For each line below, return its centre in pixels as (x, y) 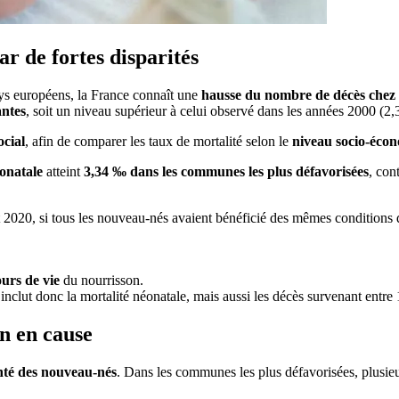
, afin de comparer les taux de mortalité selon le (158, 141)
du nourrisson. (101, 280)
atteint (63, 171)
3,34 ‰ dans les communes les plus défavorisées (226, 171)
